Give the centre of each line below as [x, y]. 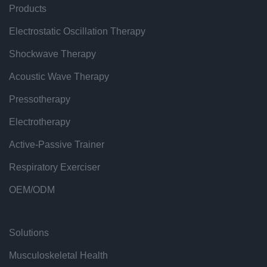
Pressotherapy [40, 100]
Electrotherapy [40, 122]
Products [28, 9]
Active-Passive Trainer [57, 145]
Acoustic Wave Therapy [59, 77]
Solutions [29, 233]
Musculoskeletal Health [58, 256]
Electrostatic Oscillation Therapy [77, 32]
